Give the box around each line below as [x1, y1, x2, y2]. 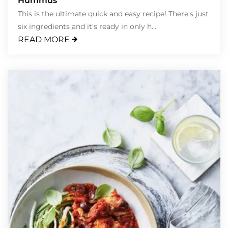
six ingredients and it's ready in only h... [18, 21, 156, 31]
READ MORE [18, 34, 70, 44]
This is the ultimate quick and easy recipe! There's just [18, 9, 209, 18]
